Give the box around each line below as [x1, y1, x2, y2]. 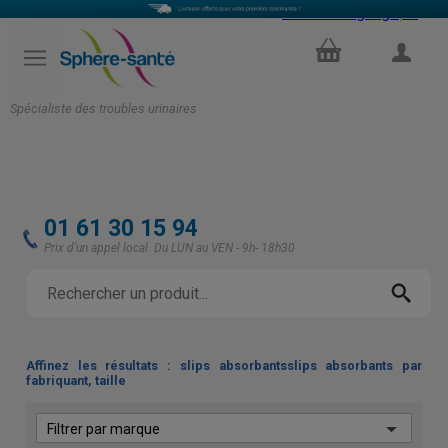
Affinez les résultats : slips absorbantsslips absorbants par [26, 358, 422, 373]
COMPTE [376, 67, 425, 82]
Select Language [282, 2, 399, 22]
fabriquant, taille [26, 373, 126, 388]
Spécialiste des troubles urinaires [10, 100, 197, 116]
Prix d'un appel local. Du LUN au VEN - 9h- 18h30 [44, 241, 295, 255]
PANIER [305, 37, 346, 52]
